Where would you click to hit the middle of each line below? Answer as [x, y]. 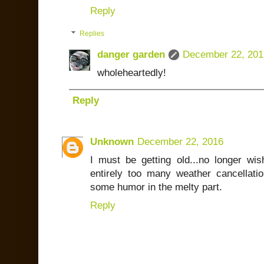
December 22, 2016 [180, 142]
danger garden [131, 55]
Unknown [112, 142]
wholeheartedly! [132, 73]
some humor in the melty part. [156, 187]
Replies [92, 34]
